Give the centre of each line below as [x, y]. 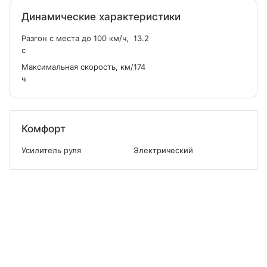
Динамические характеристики [101, 17]
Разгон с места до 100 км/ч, [75, 38]
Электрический [163, 150]
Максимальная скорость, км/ [77, 67]
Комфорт [44, 129]
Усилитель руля [51, 150]
